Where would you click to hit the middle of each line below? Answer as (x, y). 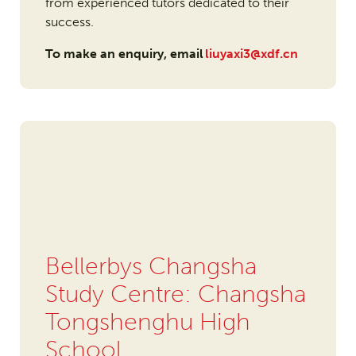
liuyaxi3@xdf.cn (251, 54)
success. (69, 22)
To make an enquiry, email (124, 54)
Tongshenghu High (147, 322)
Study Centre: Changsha (175, 294)
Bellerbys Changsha (151, 267)
